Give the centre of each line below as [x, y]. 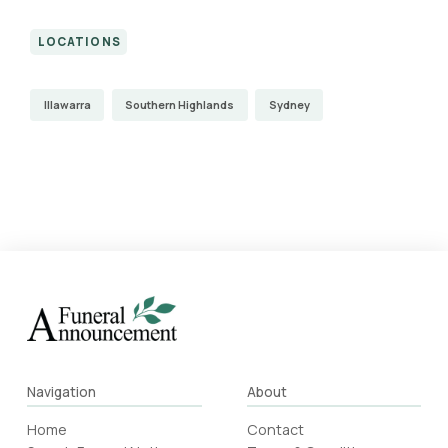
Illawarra [67, 105]
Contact [275, 430]
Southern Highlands [180, 105]
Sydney [289, 105]
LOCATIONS [79, 42]
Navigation [61, 391]
